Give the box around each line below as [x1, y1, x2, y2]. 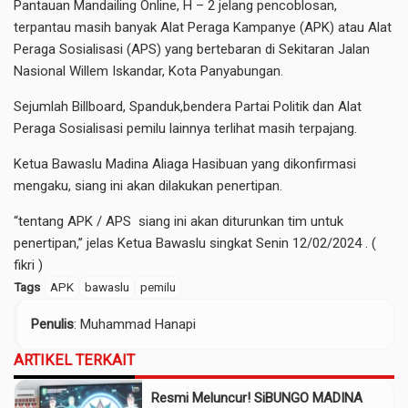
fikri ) [14, 257, 43, 274]
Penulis [31, 316, 74, 333]
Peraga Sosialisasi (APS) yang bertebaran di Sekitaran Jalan [14, 41, 370, 58]
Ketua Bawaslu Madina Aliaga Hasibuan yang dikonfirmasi [14, 156, 356, 173]
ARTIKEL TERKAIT [14, 352, 135, 370]
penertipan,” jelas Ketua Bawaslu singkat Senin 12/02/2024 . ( [14, 235, 376, 252]
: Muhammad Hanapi [74, 316, 196, 333]
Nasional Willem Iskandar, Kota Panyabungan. [14, 63, 283, 80]
